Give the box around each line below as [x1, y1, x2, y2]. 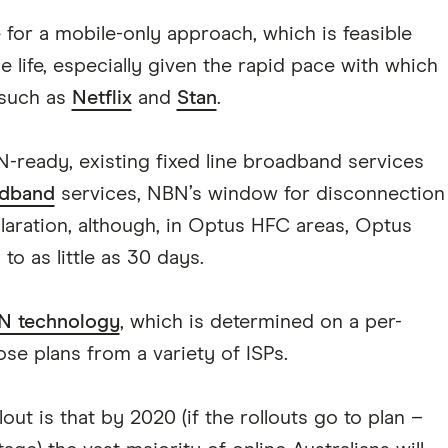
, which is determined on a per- [119, 312, 402, 332]
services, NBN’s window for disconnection [54, 184, 445, 204]
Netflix [71, 88, 132, 108]
